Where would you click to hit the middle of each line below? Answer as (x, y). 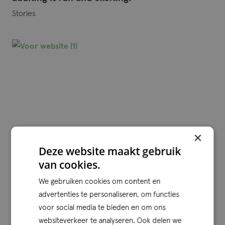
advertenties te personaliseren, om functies (109, 195)
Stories (24, 13)
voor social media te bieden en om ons (102, 208)
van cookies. (70, 165)
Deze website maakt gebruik (110, 151)
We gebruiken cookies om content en (100, 182)
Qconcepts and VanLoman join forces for (101, 187)
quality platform (47, 199)
